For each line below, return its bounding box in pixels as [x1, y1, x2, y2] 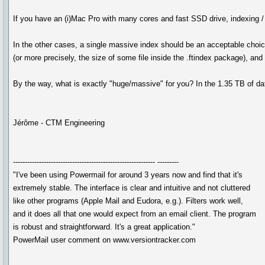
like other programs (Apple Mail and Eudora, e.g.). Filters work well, [13, 196, 244, 205]
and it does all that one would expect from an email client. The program [13, 209, 257, 218]
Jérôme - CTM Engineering [13, 118, 105, 127]
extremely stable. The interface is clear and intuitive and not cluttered [13, 183, 251, 192]
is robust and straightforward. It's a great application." [13, 222, 196, 231]
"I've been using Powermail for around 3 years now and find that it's [13, 170, 243, 179]
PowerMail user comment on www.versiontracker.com [13, 235, 196, 244]
